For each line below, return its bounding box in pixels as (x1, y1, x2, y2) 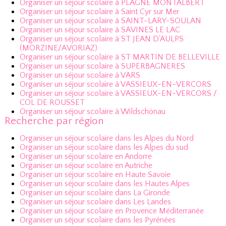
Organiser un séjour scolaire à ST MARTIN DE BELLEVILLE (19, 52, 220, 62)
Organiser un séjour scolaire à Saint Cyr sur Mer (19, 7, 179, 16)
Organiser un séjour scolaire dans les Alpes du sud (19, 143, 188, 152)
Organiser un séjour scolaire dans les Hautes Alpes (19, 179, 190, 188)
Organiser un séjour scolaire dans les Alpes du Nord (19, 134, 194, 143)
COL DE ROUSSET (19, 98, 85, 107)
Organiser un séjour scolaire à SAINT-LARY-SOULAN (19, 16, 201, 25)
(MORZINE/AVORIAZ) (19, 43, 97, 52)
